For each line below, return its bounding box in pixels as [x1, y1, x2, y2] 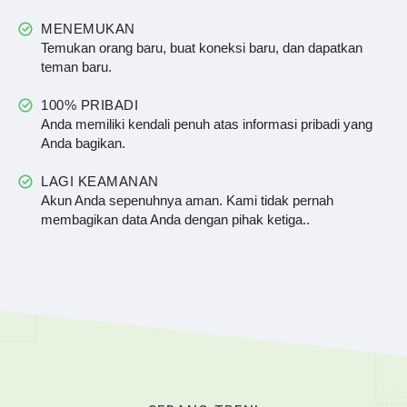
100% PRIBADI [41, 97, 138, 113]
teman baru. [41, 59, 112, 74]
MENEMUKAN [41, 21, 135, 36]
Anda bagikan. [41, 135, 125, 151]
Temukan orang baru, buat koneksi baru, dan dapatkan [41, 40, 362, 55]
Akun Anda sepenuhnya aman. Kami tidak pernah [41, 193, 333, 208]
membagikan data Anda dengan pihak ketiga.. [41, 212, 310, 227]
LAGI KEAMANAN [41, 174, 159, 189]
